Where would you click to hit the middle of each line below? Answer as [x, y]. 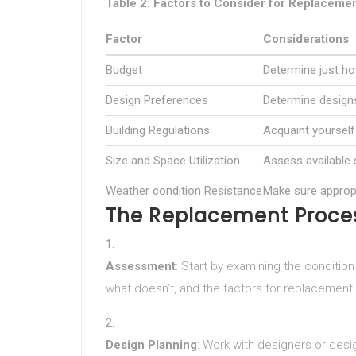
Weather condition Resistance [184, 191]
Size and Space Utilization [173, 161]
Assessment [141, 266]
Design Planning [151, 345]
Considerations [306, 39]
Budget [124, 70]
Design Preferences [157, 100]
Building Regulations [158, 130]
